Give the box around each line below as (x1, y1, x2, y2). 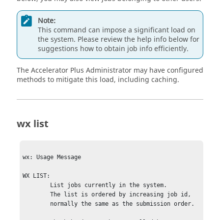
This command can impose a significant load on (38, 25, 195, 35)
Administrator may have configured (84, 65, 203, 76)
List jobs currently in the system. (23, 182, 51, 189)
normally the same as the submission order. (23, 200, 51, 208)
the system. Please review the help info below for (38, 34, 199, 45)
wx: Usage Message (23, 154, 82, 161)
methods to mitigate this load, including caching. (17, 75, 179, 85)
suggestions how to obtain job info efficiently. (38, 43, 189, 54)
